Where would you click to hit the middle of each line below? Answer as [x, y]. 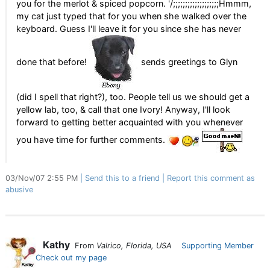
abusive [19, 190]
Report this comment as [211, 178]
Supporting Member [218, 246]
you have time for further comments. [92, 140]
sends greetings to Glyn [188, 61]
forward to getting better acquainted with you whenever [130, 122]
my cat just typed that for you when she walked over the [131, 16]
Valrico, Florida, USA [134, 246]
